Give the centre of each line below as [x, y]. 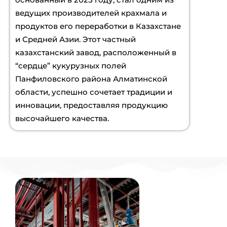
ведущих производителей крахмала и [91, 13]
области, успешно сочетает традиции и [94, 92]
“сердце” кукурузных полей [71, 65]
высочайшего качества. [62, 118]
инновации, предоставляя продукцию [91, 105]
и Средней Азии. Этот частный [75, 39]
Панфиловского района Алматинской [91, 79]
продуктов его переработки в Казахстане [98, 26]
